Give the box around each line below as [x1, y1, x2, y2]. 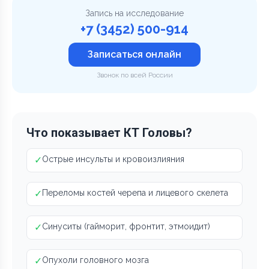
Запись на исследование [85, 8, 184, 18]
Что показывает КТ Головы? [26, 125, 192, 140]
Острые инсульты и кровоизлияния [42, 154, 184, 164]
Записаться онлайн [88, 48, 181, 60]
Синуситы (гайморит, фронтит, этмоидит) [42, 221, 210, 231]
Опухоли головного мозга [42, 255, 149, 265]
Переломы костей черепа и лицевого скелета [42, 187, 228, 198]
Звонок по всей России [96, 70, 173, 79]
